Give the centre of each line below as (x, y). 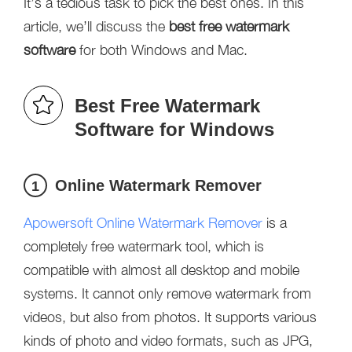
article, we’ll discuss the (96, 26)
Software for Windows (174, 129)
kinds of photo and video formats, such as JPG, (168, 341)
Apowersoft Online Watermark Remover (143, 223)
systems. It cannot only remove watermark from (167, 293)
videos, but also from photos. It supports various (170, 317)
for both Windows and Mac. (161, 50)
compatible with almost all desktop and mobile (161, 270)
